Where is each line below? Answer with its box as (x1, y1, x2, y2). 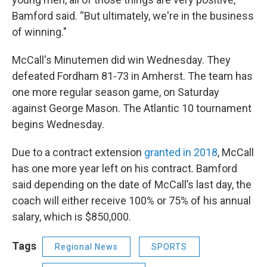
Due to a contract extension (12, 146, 144, 159)
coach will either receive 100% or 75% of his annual (12, 194, 251, 207)
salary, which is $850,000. (12, 210, 131, 223)
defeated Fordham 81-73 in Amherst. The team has (12, 70, 253, 83)
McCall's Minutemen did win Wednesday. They (12, 54, 231, 67)
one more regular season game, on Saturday (12, 86, 219, 99)
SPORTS (151, 242, 187, 252)
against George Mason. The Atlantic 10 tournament (12, 102, 252, 115)
